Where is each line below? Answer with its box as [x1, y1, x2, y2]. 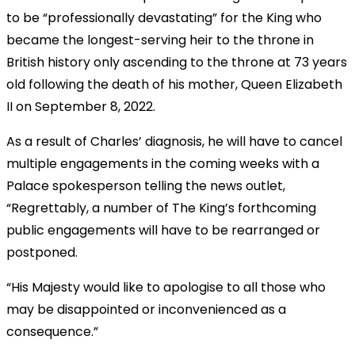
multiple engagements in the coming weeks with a [6, 154, 319, 173]
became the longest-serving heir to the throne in [6, 30, 314, 49]
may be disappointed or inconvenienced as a [6, 300, 286, 319]
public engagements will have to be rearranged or [6, 220, 320, 239]
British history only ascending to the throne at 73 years [6, 52, 347, 71]
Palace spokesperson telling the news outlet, [6, 176, 285, 195]
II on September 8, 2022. [6, 97, 155, 116]
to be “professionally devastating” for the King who [6, 8, 322, 27]
